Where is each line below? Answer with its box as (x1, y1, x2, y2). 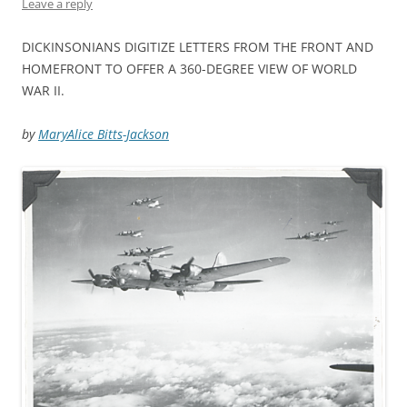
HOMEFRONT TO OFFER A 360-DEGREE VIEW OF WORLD (22, 60, 357, 77)
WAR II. (22, 82, 65, 99)
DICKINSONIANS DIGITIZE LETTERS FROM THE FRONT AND (22, 38, 373, 55)
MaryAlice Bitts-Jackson (38, 125, 169, 143)
